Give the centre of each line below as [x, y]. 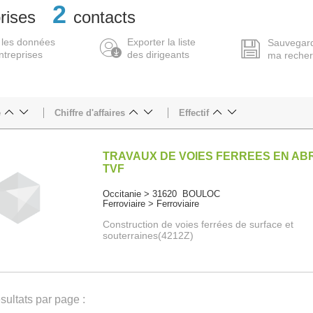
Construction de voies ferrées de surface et [198, 225]
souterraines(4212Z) [148, 236]
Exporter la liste [161, 42]
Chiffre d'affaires [90, 113]
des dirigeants [158, 55]
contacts [104, 17]
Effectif [194, 113]
